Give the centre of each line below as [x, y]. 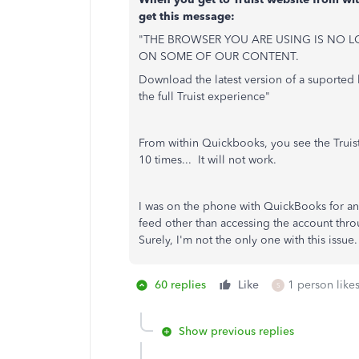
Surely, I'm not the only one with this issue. [248, 240]
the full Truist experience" [204, 97]
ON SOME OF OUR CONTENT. [219, 56]
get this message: [187, 16]
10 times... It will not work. [208, 160]
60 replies [180, 285]
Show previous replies [236, 331]
